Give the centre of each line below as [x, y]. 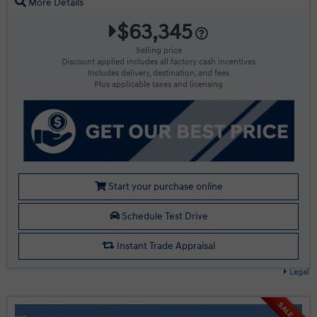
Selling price [158, 51]
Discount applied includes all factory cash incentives [158, 62]
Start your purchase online [164, 187]
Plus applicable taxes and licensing [158, 85]
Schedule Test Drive [163, 217]
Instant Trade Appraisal [165, 246]
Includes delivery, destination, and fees [158, 74]
